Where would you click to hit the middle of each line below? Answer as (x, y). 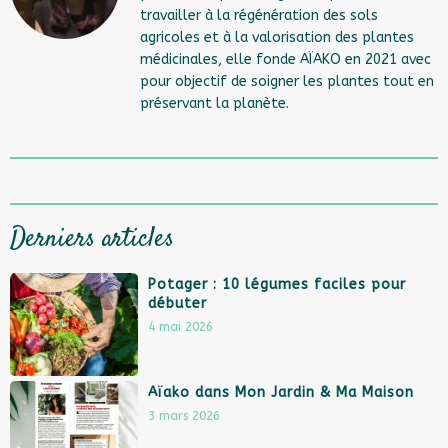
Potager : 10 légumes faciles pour (277, 284)
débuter (178, 303)
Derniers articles (92, 239)
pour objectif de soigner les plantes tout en (287, 81)
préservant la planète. (214, 103)
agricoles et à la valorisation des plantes (277, 37)
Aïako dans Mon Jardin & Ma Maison (281, 392)
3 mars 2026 (184, 415)
